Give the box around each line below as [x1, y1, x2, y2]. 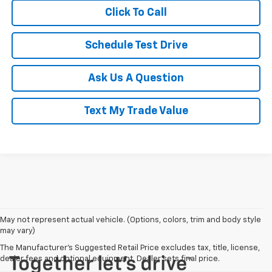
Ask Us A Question [88, 72, 184, 84]
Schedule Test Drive [84, 39, 188, 51]
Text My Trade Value [84, 105, 188, 117]
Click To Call [105, 7, 167, 18]
